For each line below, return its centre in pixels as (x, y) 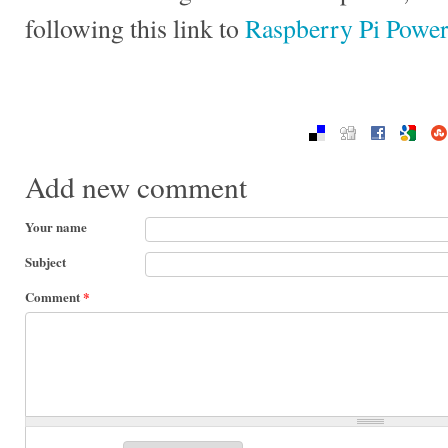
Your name (56, 227)
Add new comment (136, 187)
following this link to (135, 28)
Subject (45, 262)
